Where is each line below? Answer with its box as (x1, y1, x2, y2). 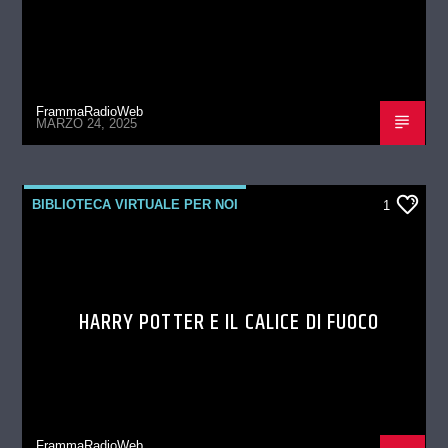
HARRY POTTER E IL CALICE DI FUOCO (78, 304, 380, 340)
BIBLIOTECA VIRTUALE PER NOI (32, 196, 239, 212)
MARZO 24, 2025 (36, 116, 138, 132)
